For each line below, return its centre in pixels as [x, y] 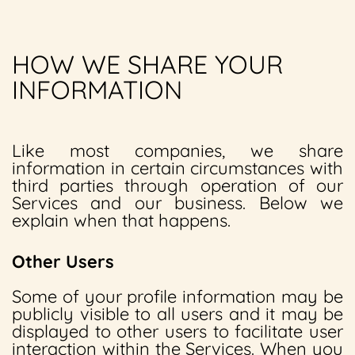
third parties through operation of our [177, 185]
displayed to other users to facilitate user [177, 331]
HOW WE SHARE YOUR [147, 64]
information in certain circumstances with [177, 168]
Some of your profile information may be [177, 296]
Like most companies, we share [177, 151]
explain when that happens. [121, 220]
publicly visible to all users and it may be [177, 314]
